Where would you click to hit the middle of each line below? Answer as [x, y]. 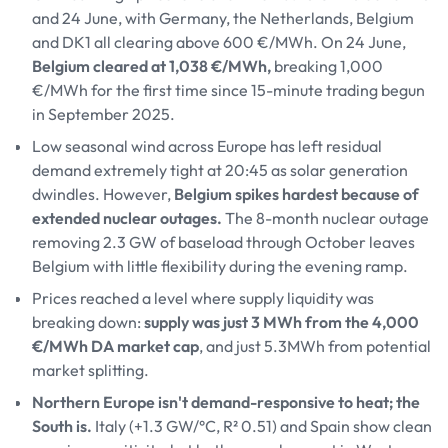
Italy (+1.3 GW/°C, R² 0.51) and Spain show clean [262, 426]
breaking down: [88, 322]
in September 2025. [106, 114]
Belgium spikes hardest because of [296, 194]
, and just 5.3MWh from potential [315, 346]
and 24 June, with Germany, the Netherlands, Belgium [223, 18]
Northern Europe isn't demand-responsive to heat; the [226, 402]
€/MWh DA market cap [115, 346]
